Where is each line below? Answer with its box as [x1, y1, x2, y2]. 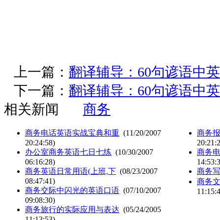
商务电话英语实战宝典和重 [25, 128, 119, 137]
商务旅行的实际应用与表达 [25, 205, 119, 214]
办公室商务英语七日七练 [25, 147, 111, 156]
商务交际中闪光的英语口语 [25, 186, 119, 194]
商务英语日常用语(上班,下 [25, 166, 116, 175]
